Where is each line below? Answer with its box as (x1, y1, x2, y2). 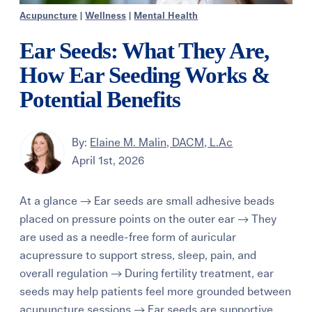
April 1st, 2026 (72, 155, 145, 167)
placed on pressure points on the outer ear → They (19, 213, 277, 225)
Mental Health (134, 11, 198, 21)
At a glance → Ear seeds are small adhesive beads (19, 195, 275, 207)
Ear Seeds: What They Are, (19, 38, 270, 63)
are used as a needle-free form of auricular (19, 231, 237, 243)
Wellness (85, 11, 127, 21)
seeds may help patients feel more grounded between (19, 286, 292, 297)
